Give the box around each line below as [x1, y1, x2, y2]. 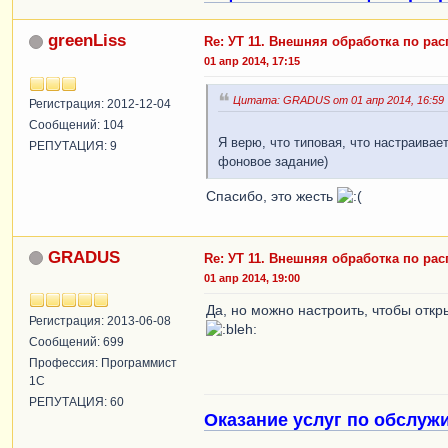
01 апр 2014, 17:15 [204, 55, 300, 67]
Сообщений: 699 [29, 334, 124, 349]
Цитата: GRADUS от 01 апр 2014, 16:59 [233, 94, 444, 106]
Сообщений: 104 [29, 118, 124, 132]
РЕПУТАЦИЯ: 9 [29, 139, 117, 153]
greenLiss [48, 31, 126, 50]
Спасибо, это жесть [206, 187, 337, 204]
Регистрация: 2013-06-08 [29, 313, 171, 328]
